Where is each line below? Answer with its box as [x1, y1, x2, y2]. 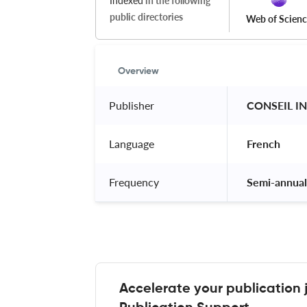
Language [109, 136, 154, 150]
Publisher [109, 98, 154, 112]
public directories [110, 10, 183, 23]
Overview [118, 66, 159, 76]
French [244, 136, 283, 150]
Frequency [109, 175, 159, 188]
